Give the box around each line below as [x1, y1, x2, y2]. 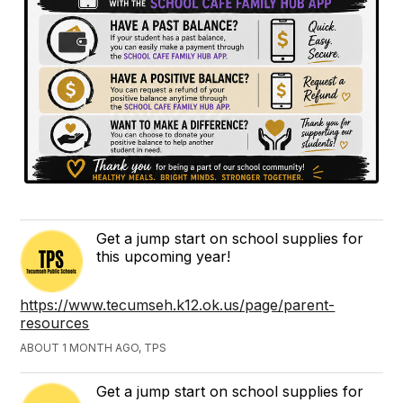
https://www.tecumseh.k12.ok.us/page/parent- [20, 295, 336, 314]
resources [20, 313, 90, 332]
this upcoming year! [96, 246, 231, 265]
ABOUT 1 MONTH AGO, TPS [20, 340, 167, 354]
